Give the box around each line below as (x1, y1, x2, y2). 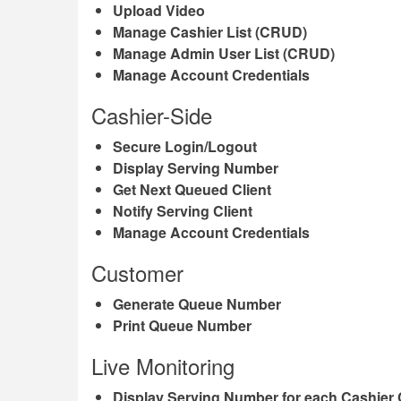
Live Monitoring (91, 350, 235, 381)
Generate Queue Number (113, 294, 281, 314)
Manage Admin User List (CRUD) (113, 43, 335, 64)
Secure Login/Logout (113, 136, 257, 157)
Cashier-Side (91, 99, 212, 131)
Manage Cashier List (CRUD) (113, 21, 307, 42)
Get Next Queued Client (113, 179, 271, 200)
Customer (91, 257, 183, 288)
